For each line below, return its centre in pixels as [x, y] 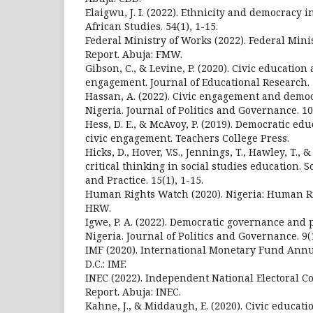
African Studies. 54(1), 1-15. [152, 26]
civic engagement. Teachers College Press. [187, 138]
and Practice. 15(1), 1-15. [144, 180]
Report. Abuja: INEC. [133, 292]
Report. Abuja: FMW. [134, 54]
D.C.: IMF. [106, 264]
